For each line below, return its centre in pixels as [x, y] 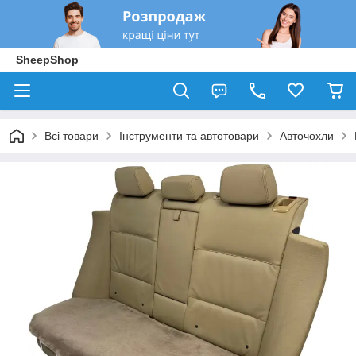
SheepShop [47, 60]
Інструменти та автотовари [189, 136]
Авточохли [307, 136]
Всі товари [72, 136]
